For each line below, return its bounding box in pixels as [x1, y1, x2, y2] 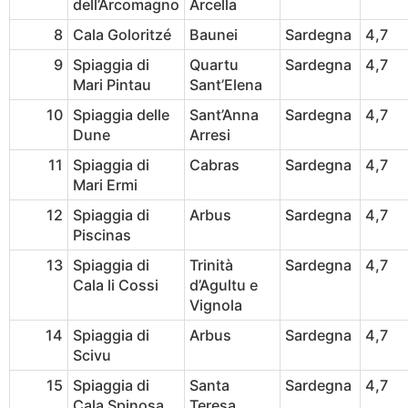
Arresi [189, 126, 230, 145]
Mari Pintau [73, 76, 151, 95]
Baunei [189, 25, 238, 45]
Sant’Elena [189, 76, 262, 95]
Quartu [189, 56, 239, 75]
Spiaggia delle [73, 106, 169, 125]
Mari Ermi [73, 176, 138, 195]
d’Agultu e [189, 276, 258, 295]
